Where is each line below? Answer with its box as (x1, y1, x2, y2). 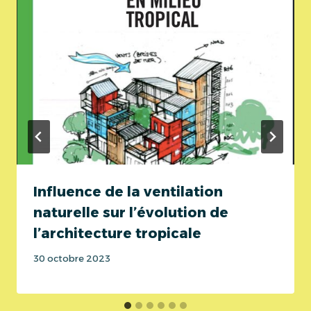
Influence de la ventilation (33, 183, 223, 200)
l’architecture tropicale (33, 224, 201, 242)
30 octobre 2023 (33, 253, 110, 264)
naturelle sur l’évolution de (33, 203, 228, 221)
